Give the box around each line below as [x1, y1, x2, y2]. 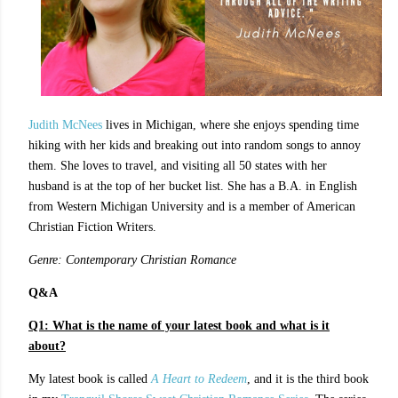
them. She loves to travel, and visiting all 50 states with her [28, 159, 327, 172]
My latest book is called [28, 372, 151, 386]
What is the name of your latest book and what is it [52, 319, 330, 332]
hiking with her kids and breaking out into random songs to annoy [28, 139, 361, 152]
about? [28, 339, 66, 353]
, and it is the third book [247, 372, 369, 386]
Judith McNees [28, 118, 102, 131]
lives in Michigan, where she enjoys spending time [102, 118, 359, 131]
